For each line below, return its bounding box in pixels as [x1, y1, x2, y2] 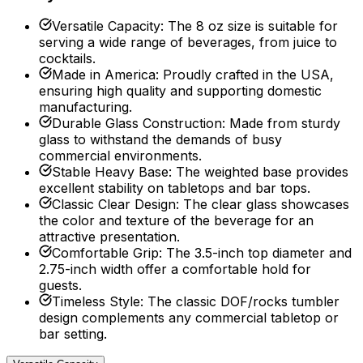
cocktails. [39, 50, 96, 67]
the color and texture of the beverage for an [39, 212, 314, 229]
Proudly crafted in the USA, [163, 66, 334, 83]
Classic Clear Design [52, 196, 176, 213]
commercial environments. [39, 147, 202, 164]
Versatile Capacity [52, 18, 160, 35]
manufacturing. [39, 99, 132, 116]
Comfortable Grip [52, 245, 159, 262]
